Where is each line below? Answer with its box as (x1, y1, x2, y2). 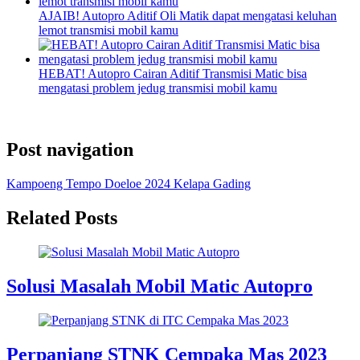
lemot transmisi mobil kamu (39, 23, 178, 38)
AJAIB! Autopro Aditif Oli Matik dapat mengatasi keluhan (39, 9, 337, 23)
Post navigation (6, 139, 133, 161)
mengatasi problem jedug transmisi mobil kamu (39, 81, 277, 96)
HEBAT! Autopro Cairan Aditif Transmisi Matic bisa (39, 67, 307, 81)
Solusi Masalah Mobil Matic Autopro (6, 275, 313, 297)
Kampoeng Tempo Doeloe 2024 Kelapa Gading (6, 177, 251, 191)
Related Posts (6, 207, 117, 229)
